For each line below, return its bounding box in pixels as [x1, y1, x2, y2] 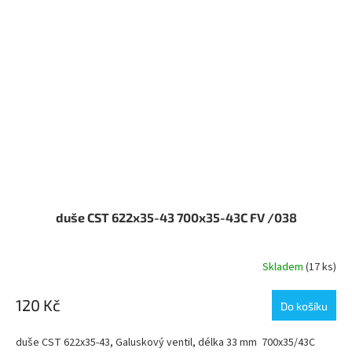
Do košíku [280, 299, 328, 313]
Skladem [262, 258, 306, 275]
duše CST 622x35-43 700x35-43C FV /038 [55, 210, 297, 225]
